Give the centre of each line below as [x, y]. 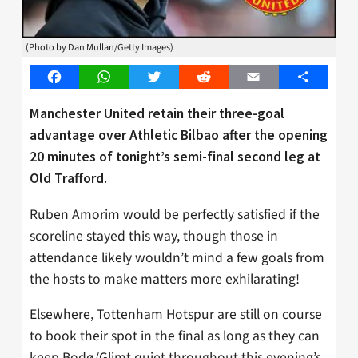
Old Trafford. [68, 178]
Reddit [221, 77]
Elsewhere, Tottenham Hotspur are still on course [176, 315]
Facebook [80, 77]
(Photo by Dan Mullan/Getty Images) [99, 48]
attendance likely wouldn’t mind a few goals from [177, 257]
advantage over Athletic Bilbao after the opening [179, 135]
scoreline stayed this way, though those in [154, 236]
